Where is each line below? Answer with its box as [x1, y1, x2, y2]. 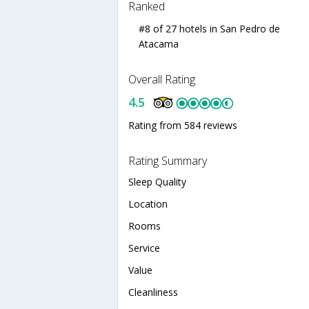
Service [128, 241, 160, 255]
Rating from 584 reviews [128, 118, 237, 132]
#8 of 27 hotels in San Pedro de [139, 21, 280, 35]
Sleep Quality [128, 175, 186, 188]
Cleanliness [128, 285, 178, 299]
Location [128, 197, 168, 210]
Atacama [139, 37, 179, 50]
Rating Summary [128, 152, 207, 168]
